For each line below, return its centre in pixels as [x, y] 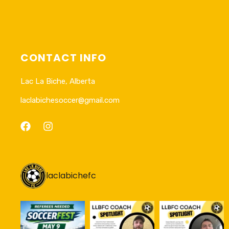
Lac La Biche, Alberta [58, 82]
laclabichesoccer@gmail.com [70, 100]
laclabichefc [71, 176]
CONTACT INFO [63, 58]
